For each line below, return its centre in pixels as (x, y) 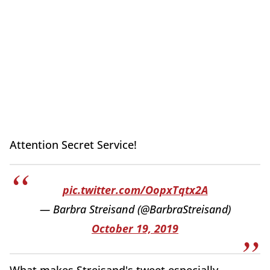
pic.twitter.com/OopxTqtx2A (135, 190)
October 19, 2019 (135, 229)
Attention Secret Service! (73, 145)
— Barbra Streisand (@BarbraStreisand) (135, 209)
